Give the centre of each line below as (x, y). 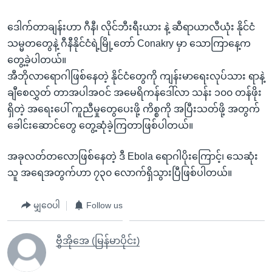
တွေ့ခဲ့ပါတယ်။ (37, 59)
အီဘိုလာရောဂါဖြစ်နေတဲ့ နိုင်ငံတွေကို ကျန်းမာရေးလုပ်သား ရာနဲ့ (136, 76)
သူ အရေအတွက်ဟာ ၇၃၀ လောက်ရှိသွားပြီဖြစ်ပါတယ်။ (120, 172)
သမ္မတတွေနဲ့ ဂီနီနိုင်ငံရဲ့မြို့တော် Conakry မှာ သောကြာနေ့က (129, 43)
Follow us (104, 205)
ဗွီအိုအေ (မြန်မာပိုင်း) (98, 240)
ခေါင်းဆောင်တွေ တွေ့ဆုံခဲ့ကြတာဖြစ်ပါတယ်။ (100, 125)
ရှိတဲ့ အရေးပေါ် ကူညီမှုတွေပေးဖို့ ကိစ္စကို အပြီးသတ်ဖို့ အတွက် (134, 109)
